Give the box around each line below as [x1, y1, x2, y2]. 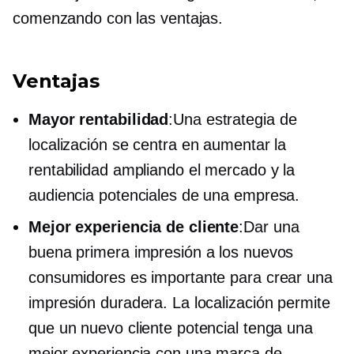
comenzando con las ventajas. [13, 9, 224, 27]
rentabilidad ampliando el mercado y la [28, 161, 296, 179]
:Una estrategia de [168, 111, 297, 128]
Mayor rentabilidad [28, 111, 169, 128]
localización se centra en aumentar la [28, 136, 287, 153]
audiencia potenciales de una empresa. [28, 186, 300, 204]
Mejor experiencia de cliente [28, 218, 239, 235]
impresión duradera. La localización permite [28, 294, 330, 311]
